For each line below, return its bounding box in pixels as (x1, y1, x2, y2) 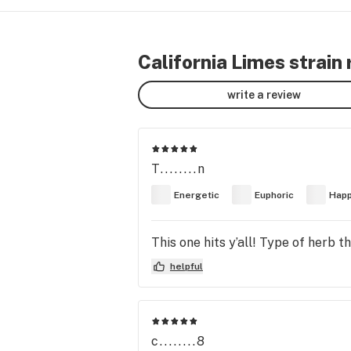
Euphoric (255, 189, 294, 201)
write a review (227, 88, 301, 101)
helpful (170, 261, 203, 272)
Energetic (174, 189, 219, 201)
